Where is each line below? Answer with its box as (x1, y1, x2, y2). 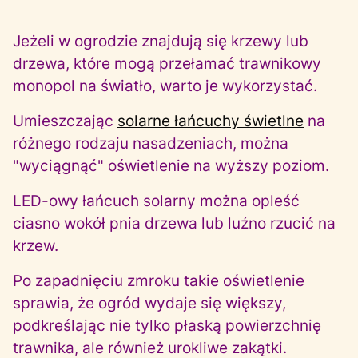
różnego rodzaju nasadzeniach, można (13, 134, 288, 153)
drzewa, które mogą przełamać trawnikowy (13, 54, 321, 73)
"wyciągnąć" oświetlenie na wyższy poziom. (13, 157, 329, 175)
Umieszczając (13, 112, 117, 130)
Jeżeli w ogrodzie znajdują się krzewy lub (13, 32, 308, 50)
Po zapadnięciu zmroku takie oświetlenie (13, 272, 304, 290)
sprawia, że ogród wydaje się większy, (13, 294, 286, 312)
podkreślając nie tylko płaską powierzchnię (13, 316, 321, 335)
